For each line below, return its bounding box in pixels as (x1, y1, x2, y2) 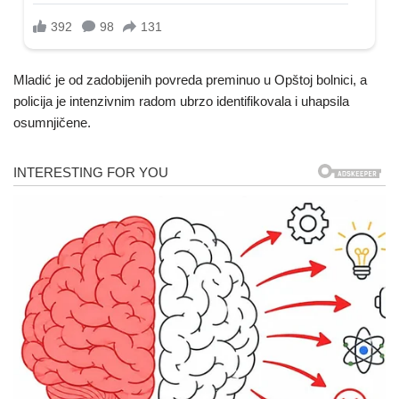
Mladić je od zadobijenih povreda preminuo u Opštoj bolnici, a (13, 71, 367, 87)
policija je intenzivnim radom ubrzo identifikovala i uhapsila (13, 93, 349, 109)
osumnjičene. (13, 114, 91, 130)
